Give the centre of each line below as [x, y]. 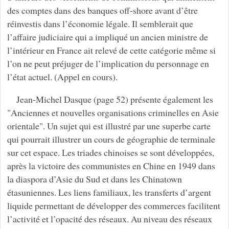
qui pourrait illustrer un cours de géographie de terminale [111, 139]
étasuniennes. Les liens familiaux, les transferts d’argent [109, 192]
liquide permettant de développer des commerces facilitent [113, 205]
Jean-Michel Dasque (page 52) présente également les [114, 99]
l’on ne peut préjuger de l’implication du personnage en [108, 63]
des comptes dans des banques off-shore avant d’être [102, 10]
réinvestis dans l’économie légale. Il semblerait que [100, 23]
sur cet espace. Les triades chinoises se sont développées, [110, 152]
